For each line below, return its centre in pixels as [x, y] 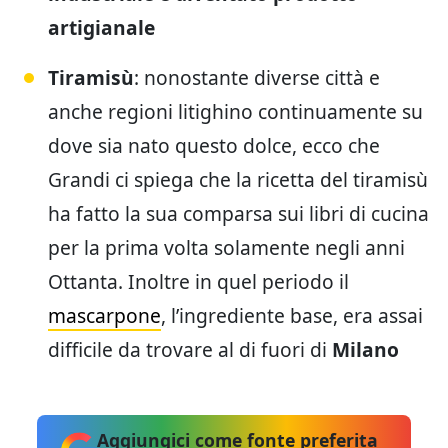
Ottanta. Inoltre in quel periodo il [198, 282]
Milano [365, 350]
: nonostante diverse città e [257, 78]
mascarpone [104, 316]
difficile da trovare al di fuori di [190, 350]
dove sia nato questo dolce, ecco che [214, 146]
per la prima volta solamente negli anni [226, 248]
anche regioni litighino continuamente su [235, 112]
